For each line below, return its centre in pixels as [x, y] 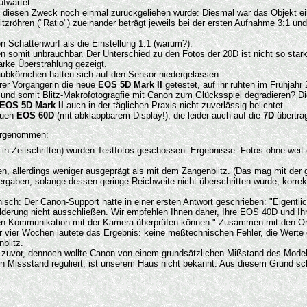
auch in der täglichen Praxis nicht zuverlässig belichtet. [175, 105]
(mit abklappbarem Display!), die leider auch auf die [159, 115]
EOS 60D [35, 115]
